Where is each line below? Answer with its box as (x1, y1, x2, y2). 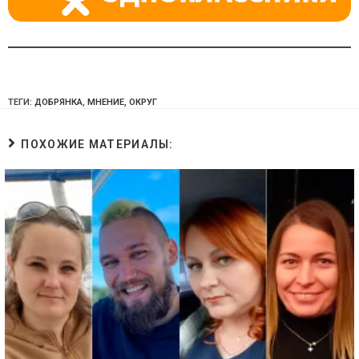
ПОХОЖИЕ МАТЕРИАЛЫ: (21, 137, 174, 151)
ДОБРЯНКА (34, 96, 83, 107)
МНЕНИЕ (87, 96, 124, 107)
